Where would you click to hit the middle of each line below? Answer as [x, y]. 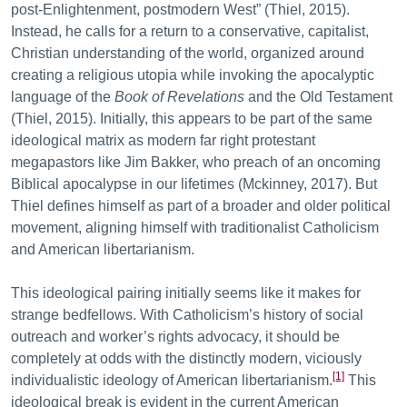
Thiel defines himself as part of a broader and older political [201, 206]
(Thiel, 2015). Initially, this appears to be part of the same [192, 119]
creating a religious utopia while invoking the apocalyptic [193, 75]
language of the [63, 97]
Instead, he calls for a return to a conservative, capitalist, [190, 31]
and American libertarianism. [103, 249]
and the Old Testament [318, 97]
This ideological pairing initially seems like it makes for [186, 293]
